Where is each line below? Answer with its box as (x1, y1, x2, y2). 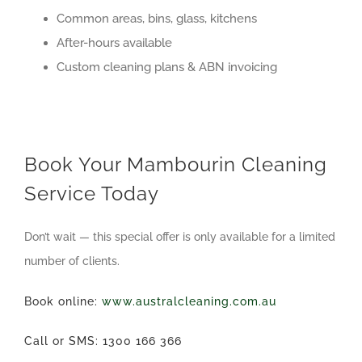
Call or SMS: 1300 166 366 (24, 334, 182, 347)
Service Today (24, 181, 159, 205)
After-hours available (57, 35, 172, 50)
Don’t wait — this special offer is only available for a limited (24, 229, 335, 243)
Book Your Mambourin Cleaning (24, 152, 327, 176)
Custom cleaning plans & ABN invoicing (57, 59, 277, 74)
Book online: (24, 294, 102, 308)
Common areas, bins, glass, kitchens (57, 11, 257, 26)
